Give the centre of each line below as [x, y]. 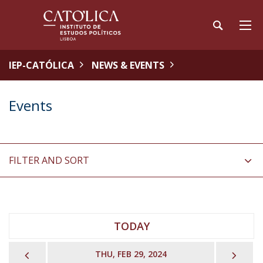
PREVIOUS [58, 254]
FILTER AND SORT [49, 160]
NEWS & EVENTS [128, 65]
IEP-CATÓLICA [41, 65]
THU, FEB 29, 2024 [131, 254]
